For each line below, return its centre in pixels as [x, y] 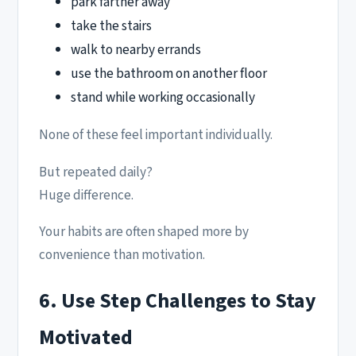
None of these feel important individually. [156, 135]
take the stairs [111, 26]
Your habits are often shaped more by [144, 231]
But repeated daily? [96, 172]
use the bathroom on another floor [169, 74]
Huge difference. [86, 195]
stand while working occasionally [163, 98]
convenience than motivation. [122, 254]
